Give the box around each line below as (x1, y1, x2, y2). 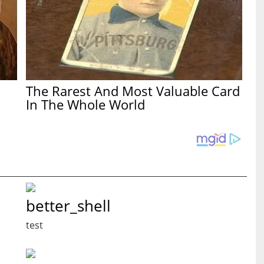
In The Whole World (26, 95, 146, 113)
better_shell (26, 194, 111, 216)
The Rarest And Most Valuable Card (26, 81, 240, 100)
